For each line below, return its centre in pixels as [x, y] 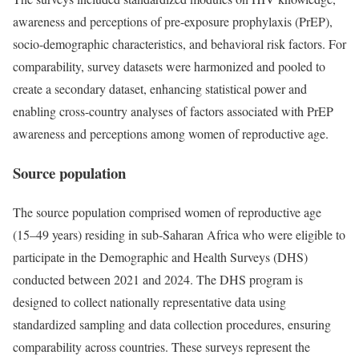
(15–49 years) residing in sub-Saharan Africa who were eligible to [179, 234]
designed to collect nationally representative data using [149, 301]
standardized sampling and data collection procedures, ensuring [172, 324]
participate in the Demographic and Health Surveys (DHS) [160, 256]
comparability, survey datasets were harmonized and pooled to [169, 67]
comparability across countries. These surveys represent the [161, 346]
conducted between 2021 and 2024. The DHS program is [158, 279]
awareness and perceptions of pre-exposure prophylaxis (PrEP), [173, 22]
